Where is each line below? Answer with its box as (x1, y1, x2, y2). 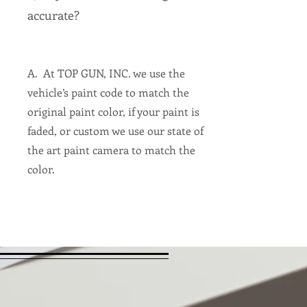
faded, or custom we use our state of (27, 123, 204, 138)
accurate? (27, 7, 79, 23)
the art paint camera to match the (27, 143, 195, 157)
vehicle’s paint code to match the (27, 85, 189, 99)
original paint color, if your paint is (27, 104, 199, 119)
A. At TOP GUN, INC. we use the (27, 66, 185, 80)
